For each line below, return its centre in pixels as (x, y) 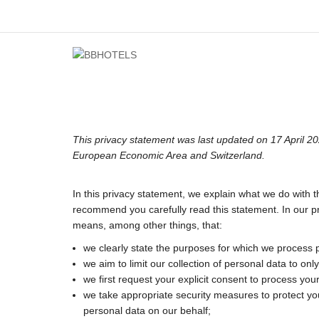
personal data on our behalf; (147, 311)
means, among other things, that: (147, 225)
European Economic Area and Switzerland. (169, 156)
